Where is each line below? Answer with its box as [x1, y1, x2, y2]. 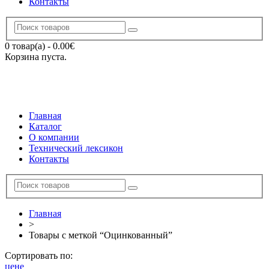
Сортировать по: [5, 250, 73, 261]
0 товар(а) [5, 41, 45, 52]
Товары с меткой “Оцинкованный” [29, 229, 172, 240]
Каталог [29, 121, 62, 132]
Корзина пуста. [5, 52, 67, 62]
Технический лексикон [29, 143, 123, 154]
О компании [29, 132, 79, 143]
